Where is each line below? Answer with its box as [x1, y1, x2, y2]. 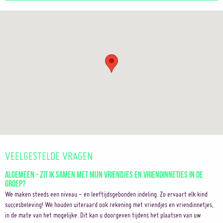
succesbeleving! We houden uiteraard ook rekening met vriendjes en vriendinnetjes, [5, 200, 214, 209]
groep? [5, 178, 25, 187]
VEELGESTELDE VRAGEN [5, 149, 93, 162]
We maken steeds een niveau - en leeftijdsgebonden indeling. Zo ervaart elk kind [5, 190, 208, 199]
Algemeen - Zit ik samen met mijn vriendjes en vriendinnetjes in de [5, 169, 203, 178]
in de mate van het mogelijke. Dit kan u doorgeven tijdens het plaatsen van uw [5, 211, 201, 220]
